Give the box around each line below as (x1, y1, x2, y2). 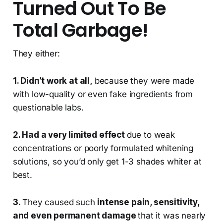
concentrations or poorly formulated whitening (12, 143, 194, 154)
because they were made (92, 76, 195, 86)
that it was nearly (138, 211, 206, 221)
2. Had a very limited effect (12, 130, 127, 140)
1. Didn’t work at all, (12, 76, 92, 86)
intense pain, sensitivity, (97, 197, 199, 208)
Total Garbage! (12, 17, 148, 44)
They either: (12, 49, 60, 59)
